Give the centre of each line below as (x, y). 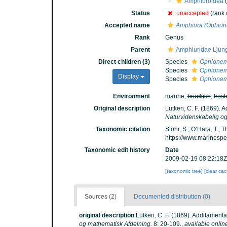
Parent (140, 50)
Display (129, 77)
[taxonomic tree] (184, 171)
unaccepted (192, 13)
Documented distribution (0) (172, 197)
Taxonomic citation (123, 129)
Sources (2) (101, 197)
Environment (131, 96)
